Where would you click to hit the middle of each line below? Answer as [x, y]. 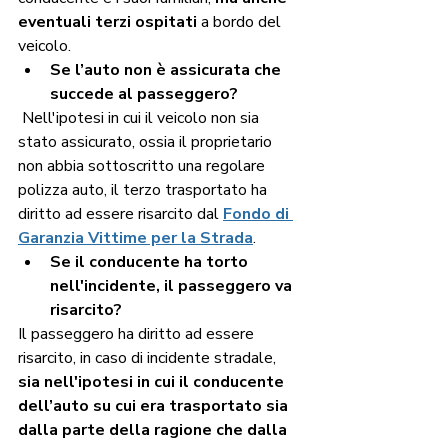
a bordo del [241, 22]
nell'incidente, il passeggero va [173, 286]
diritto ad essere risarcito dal [118, 214]
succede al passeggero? [146, 94]
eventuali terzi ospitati [107, 22]
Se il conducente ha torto [151, 262]
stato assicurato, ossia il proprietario [147, 142]
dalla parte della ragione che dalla [154, 430]
